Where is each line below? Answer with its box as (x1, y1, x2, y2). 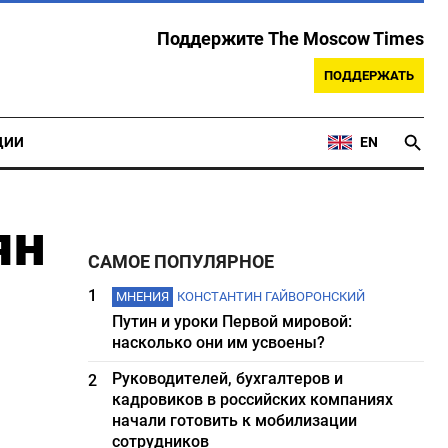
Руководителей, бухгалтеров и (112, 369, 344, 388)
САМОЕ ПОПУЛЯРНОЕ (88, 252, 275, 272)
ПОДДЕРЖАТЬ (324, 68, 414, 83)
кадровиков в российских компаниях (112, 390, 394, 409)
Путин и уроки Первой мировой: (112, 312, 353, 331)
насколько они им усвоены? (112, 333, 326, 352)
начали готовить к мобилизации (112, 411, 358, 430)
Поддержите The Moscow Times (157, 29, 424, 49)
